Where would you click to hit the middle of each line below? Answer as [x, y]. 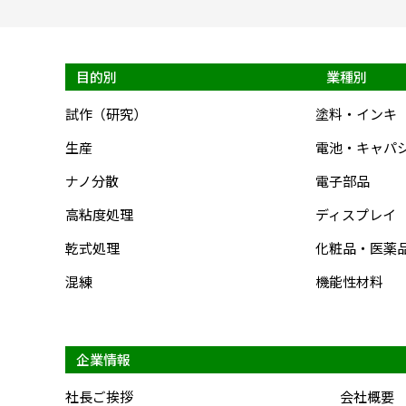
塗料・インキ [356, 114]
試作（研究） [106, 114]
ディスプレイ [356, 215]
